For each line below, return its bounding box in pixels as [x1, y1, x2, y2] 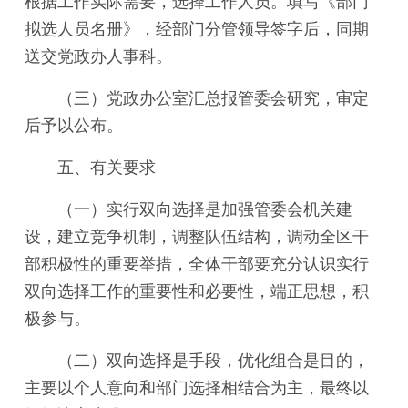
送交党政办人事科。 [25, 47, 172, 66]
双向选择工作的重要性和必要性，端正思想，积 [25, 282, 369, 301]
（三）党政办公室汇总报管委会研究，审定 [57, 89, 369, 107]
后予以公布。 [25, 117, 123, 135]
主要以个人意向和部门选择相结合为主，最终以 [25, 379, 369, 397]
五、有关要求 [57, 158, 156, 177]
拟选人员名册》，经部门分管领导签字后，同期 [25, 20, 369, 38]
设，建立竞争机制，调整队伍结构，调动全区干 [25, 228, 369, 246]
